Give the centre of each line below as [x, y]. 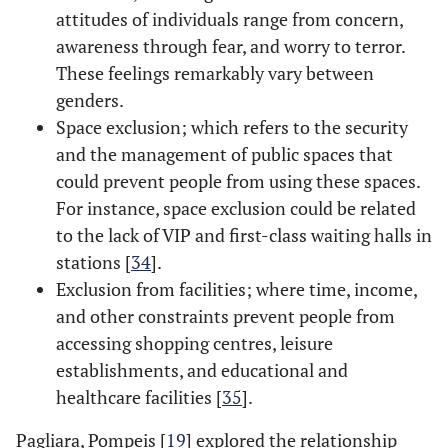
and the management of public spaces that [224, 154]
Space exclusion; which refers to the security [232, 127]
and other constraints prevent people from [225, 316]
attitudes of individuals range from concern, [229, 19]
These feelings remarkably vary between [215, 73]
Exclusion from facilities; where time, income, [236, 289]
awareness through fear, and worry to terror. [230, 46]
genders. [90, 100]
